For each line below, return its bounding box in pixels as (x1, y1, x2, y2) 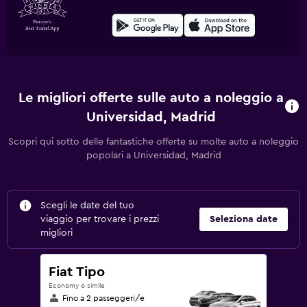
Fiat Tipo (49, 265, 105, 279)
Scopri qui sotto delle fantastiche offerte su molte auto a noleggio (8, 137, 299, 147)
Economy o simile (49, 282, 105, 289)
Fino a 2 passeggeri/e (62, 294, 145, 302)
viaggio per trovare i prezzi (40, 214, 159, 224)
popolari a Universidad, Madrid (86, 151, 221, 160)
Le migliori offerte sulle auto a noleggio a (18, 91, 284, 105)
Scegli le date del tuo (40, 201, 134, 210)
